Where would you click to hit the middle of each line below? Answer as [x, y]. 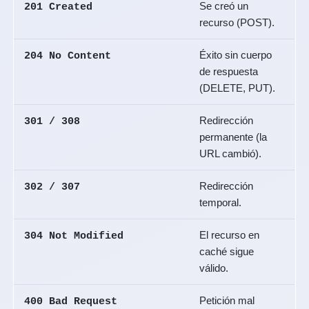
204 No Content [67, 56]
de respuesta [228, 72]
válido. [213, 268]
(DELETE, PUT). [237, 88]
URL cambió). [230, 154]
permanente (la [233, 137]
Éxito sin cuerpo [235, 55]
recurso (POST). [237, 23]
